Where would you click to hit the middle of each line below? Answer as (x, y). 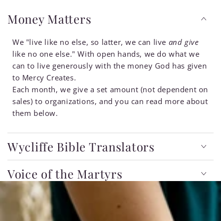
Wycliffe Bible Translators (81, 146)
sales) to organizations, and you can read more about (110, 101)
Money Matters (50, 18)
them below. (35, 113)
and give (184, 42)
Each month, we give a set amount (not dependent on (110, 89)
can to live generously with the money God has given (110, 65)
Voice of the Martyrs (65, 173)
